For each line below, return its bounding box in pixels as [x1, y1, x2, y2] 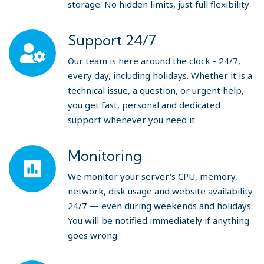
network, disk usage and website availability [68, 185, 253, 197]
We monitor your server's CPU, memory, [68, 170, 237, 182]
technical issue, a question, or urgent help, [68, 84, 244, 96]
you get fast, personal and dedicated [68, 99, 220, 111]
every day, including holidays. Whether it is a [68, 70, 252, 81]
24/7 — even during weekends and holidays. [68, 200, 253, 212]
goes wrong [68, 229, 117, 241]
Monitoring [68, 147, 142, 164]
